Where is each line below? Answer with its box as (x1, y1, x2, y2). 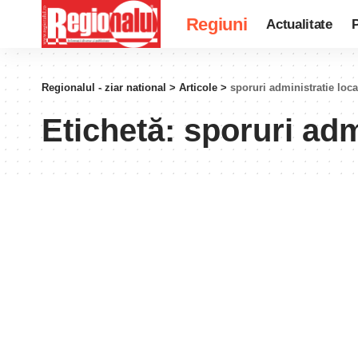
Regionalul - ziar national (42, 82, 166, 93)
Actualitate (266, 16, 332, 32)
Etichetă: (42, 113, 184, 148)
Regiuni (185, 14, 248, 34)
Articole (179, 82, 217, 93)
